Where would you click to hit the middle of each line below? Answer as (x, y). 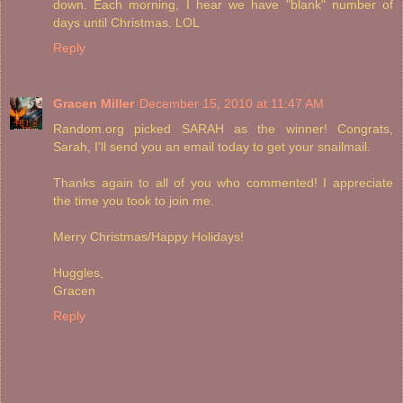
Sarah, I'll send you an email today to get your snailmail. (212, 147)
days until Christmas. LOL (126, 23)
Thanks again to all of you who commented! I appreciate (223, 183)
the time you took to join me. (134, 201)
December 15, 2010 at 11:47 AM (232, 104)
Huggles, (78, 273)
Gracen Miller (94, 104)
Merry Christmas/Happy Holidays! (148, 237)
